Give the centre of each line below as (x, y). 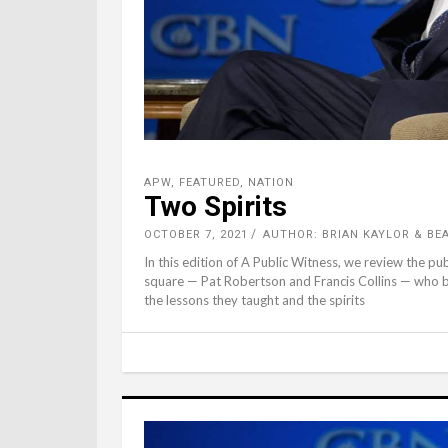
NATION (271, 182)
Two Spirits (215, 206)
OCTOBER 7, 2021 (196, 234)
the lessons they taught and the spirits (254, 299)
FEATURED (209, 182)
